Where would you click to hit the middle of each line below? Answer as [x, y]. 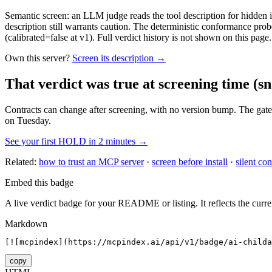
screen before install [190, 162]
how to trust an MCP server [91, 162]
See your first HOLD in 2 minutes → [76, 141]
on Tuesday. [28, 121]
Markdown [26, 224]
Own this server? [37, 58]
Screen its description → [119, 58]
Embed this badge [39, 183]
